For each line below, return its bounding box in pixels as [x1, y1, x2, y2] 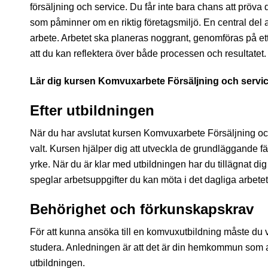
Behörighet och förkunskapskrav [30, 201, 254, 217]
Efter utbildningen [30, 102, 154, 118]
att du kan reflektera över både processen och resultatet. [30, 48, 266, 59]
